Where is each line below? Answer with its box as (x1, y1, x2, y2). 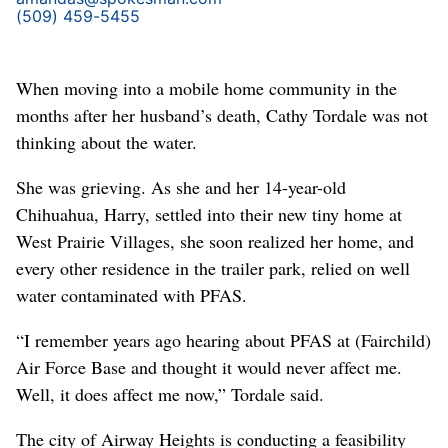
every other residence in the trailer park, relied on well (16, 255, 410, 280)
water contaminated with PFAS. (16, 282, 247, 307)
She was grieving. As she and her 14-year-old (16, 174, 346, 199)
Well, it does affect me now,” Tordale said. (16, 381, 324, 406)
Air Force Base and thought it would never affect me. (16, 354, 402, 379)
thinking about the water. (16, 129, 197, 154)
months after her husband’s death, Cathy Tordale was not (16, 102, 428, 127)
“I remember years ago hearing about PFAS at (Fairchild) (16, 327, 431, 352)
